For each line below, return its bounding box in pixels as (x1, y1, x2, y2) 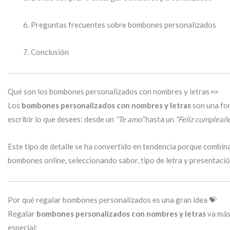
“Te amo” (116, 114, 144, 124)
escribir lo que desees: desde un (8, 114, 116, 124)
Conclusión (31, 47, 69, 57)
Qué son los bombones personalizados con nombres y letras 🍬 (8, 87, 219, 97)
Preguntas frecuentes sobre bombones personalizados (31, 20, 216, 30)
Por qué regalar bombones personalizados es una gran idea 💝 (8, 195, 217, 205)
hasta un (144, 114, 176, 124)
